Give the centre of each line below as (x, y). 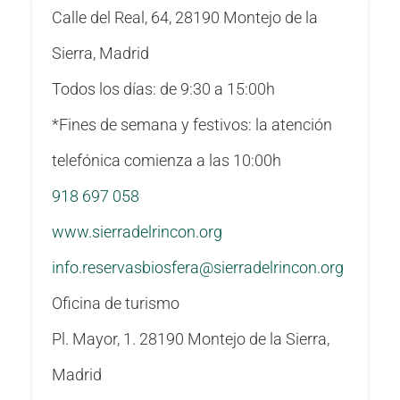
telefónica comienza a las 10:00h (167, 161)
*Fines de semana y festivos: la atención (192, 125)
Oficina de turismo (116, 304)
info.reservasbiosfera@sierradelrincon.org (198, 268)
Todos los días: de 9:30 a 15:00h (164, 90)
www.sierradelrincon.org (137, 233)
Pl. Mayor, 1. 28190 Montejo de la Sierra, (191, 340)
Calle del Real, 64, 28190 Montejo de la (185, 18)
